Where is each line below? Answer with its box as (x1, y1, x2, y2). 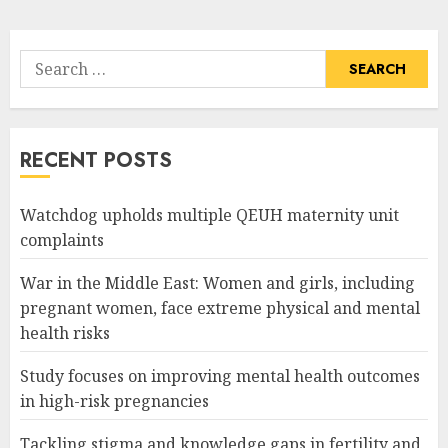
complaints (20, 228, 104, 251)
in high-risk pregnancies (20, 389, 209, 412)
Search (19, 49, 72, 73)
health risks (20, 321, 110, 344)
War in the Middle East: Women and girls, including (20, 271, 415, 294)
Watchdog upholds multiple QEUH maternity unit (20, 203, 399, 226)
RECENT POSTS (20, 145, 172, 175)
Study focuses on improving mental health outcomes (20, 364, 420, 387)
